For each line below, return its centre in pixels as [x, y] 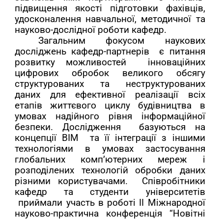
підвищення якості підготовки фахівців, [110, 8]
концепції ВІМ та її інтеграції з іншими [110, 138]
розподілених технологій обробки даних [110, 170]
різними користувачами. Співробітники [110, 181]
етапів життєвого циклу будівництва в [110, 105]
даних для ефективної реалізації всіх [110, 95]
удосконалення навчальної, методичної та [110, 19]
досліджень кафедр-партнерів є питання [110, 51]
